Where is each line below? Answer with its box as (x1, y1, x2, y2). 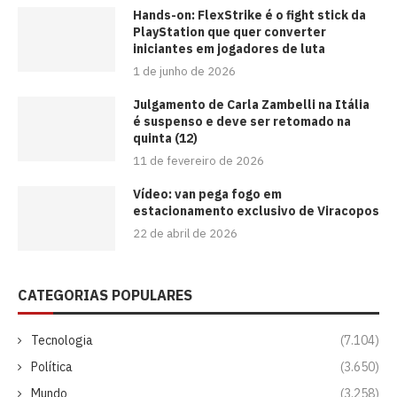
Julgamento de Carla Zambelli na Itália (133, 96, 370, 113)
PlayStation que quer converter (133, 23, 326, 40)
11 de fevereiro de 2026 (133, 152, 264, 168)
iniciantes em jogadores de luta (133, 40, 325, 57)
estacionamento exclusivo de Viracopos (133, 202, 379, 219)
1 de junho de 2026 (133, 63, 236, 79)
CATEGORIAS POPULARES (18, 286, 192, 305)
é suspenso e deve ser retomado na (133, 113, 351, 129)
